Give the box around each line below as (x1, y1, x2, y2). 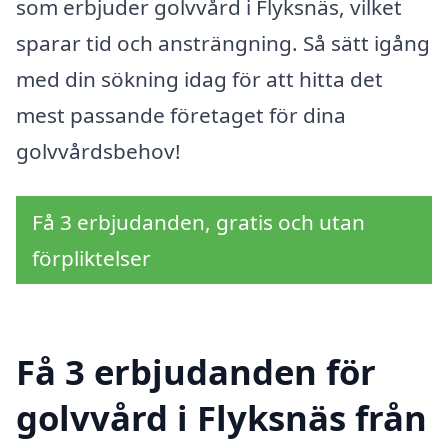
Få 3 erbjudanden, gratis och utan (32, 208, 365, 237)
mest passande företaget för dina (16, 100, 346, 129)
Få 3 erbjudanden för (16, 348, 376, 396)
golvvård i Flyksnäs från (16, 394, 427, 442)
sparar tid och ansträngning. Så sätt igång (16, 28, 430, 57)
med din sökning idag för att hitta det (16, 64, 383, 93)
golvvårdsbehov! (16, 136, 181, 165)
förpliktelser (32, 244, 151, 273)
